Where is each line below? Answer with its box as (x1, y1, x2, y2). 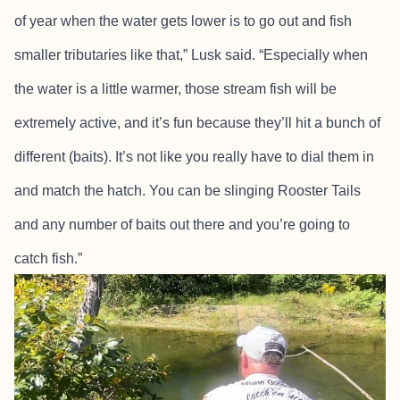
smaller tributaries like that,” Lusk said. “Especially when (14, 47, 368, 63)
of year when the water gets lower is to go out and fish (14, 13, 352, 29)
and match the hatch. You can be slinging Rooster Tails (14, 183, 361, 199)
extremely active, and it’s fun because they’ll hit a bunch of (14, 115, 380, 131)
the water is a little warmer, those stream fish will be (14, 81, 337, 97)
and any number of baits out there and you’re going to (14, 217, 350, 233)
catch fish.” (14, 251, 82, 267)
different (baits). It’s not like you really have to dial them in (14, 149, 374, 165)
